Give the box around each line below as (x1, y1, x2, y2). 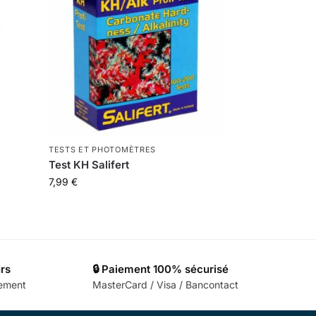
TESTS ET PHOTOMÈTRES (49, 144, 157, 154)
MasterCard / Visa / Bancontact (92, 279, 238, 291)
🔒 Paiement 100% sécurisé (92, 262, 229, 276)
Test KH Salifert (49, 157, 130, 171)
